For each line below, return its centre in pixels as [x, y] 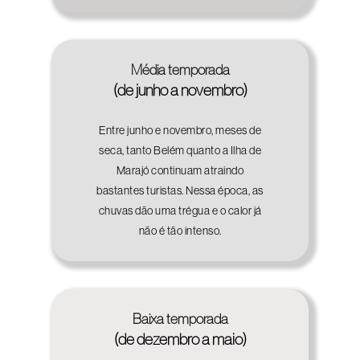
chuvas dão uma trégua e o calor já [180, 210]
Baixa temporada [180, 319]
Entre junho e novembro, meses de [180, 130]
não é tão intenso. [180, 230]
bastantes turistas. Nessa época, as [180, 190]
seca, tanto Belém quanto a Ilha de [180, 150]
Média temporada [180, 70]
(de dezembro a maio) [180, 339]
